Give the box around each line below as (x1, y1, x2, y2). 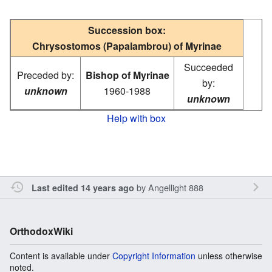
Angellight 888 (148, 180, 203, 194)
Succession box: (88, 22, 166, 37)
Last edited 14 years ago (31, 181, 134, 194)
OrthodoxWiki (10, 223, 73, 238)
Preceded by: (17, 67, 74, 82)
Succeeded (184, 59, 233, 74)
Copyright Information (112, 249, 195, 262)
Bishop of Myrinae (85, 67, 169, 82)
